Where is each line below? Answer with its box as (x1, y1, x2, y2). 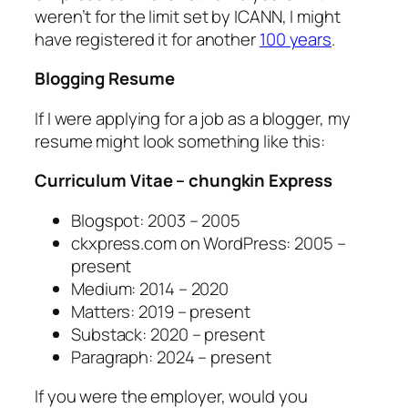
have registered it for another (35, 26, 260, 51)
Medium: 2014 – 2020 (71, 276, 229, 301)
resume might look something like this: (35, 128, 326, 153)
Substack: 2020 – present (71, 321, 265, 346)
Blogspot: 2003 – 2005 (71, 208, 240, 232)
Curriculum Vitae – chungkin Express (35, 168, 332, 193)
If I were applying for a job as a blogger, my (35, 106, 351, 130)
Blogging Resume (35, 66, 175, 91)
